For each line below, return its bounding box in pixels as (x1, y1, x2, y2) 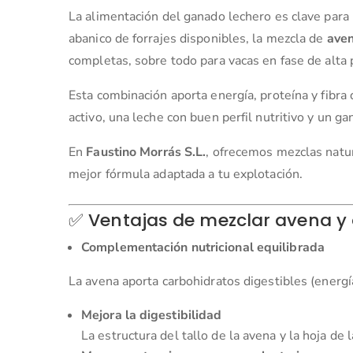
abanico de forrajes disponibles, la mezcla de (69, 29, 327, 47)
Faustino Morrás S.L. (86, 143, 206, 161)
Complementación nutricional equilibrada (81, 238, 325, 256)
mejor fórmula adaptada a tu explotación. (69, 165, 303, 183)
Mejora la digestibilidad (81, 306, 222, 324)
